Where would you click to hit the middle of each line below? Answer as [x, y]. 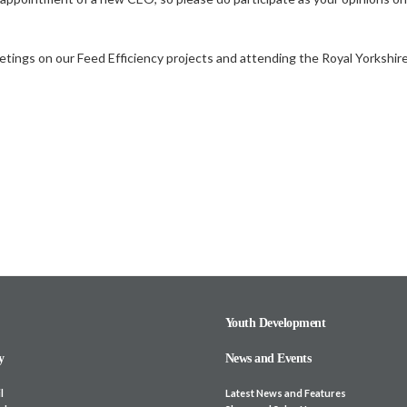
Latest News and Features [285, 392]
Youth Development [275, 323]
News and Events [268, 358]
